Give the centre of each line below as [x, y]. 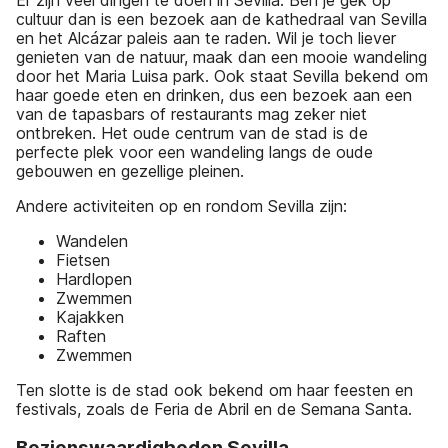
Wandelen [92, 240]
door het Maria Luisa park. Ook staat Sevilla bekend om [222, 75]
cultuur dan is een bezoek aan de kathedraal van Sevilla [221, 18]
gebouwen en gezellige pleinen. [130, 170]
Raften [81, 335]
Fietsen [83, 259]
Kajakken [92, 316]
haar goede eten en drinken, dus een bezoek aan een [214, 94]
